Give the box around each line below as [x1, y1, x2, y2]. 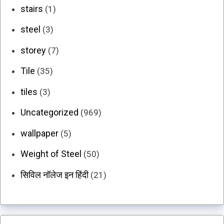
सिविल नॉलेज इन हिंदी [20, 169, 88, 180]
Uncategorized [20, 107, 78, 118]
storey [20, 44, 46, 55]
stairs [20, 3, 43, 14]
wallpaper [20, 127, 58, 138]
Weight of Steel [20, 148, 81, 159]
